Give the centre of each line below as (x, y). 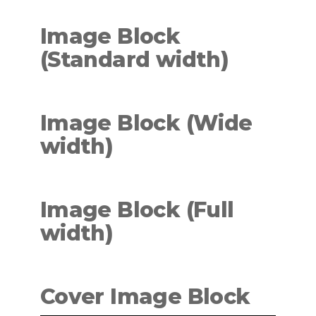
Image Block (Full (137, 210)
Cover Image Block (145, 297)
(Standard (98, 60)
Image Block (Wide (146, 123)
